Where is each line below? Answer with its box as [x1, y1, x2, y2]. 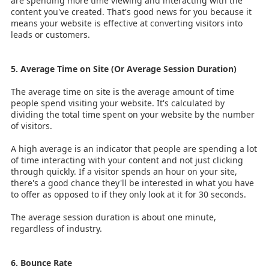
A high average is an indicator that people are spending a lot [11, 142, 257, 154]
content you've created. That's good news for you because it [11, 5, 252, 17]
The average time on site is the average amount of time [11, 85, 234, 97]
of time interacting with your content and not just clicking [11, 154, 243, 166]
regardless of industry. [11, 222, 102, 234]
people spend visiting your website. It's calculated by [11, 97, 225, 109]
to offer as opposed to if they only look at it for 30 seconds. [11, 188, 246, 200]
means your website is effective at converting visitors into [11, 17, 243, 29]
